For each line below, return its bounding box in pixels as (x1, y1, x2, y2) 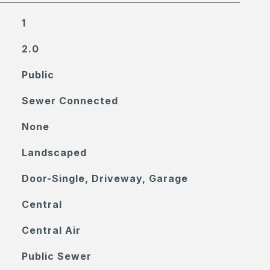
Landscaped (21, 146, 87, 159)
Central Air (21, 224, 81, 236)
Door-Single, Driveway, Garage (21, 172, 188, 184)
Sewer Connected (21, 95, 118, 107)
